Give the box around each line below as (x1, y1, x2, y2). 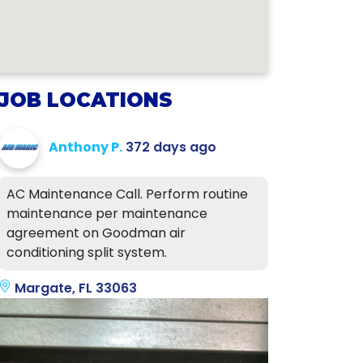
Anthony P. (49, 138, 122, 156)
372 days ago (126, 138, 216, 156)
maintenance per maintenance (6, 204, 207, 223)
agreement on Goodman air (6, 224, 186, 242)
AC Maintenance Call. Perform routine (6, 185, 248, 203)
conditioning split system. (6, 243, 167, 262)
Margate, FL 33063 (11, 279, 137, 297)
